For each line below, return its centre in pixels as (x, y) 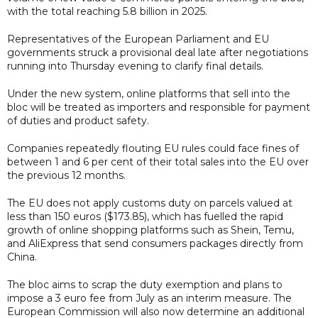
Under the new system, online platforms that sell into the (149, 93)
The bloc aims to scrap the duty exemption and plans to (145, 284)
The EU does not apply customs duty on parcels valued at (150, 203)
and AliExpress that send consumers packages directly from (155, 243)
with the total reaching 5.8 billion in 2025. (107, 11)
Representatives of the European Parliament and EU (138, 39)
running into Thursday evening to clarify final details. (135, 66)
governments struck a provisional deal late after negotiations (158, 52)
